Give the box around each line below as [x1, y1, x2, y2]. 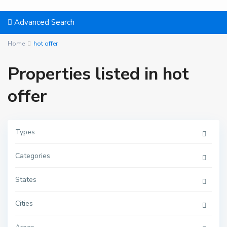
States [15, 175, 37, 185]
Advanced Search [12, 17, 75, 28]
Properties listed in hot [8, 62, 190, 86]
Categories [15, 151, 51, 161]
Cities [15, 199, 33, 209]
